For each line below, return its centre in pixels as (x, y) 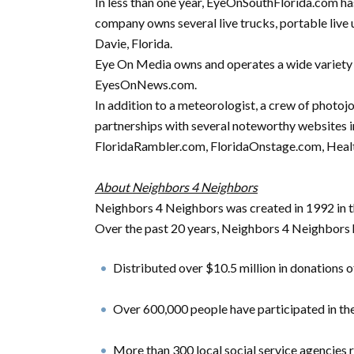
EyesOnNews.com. (146, 84)
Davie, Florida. (134, 43)
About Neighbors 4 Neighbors (176, 187)
